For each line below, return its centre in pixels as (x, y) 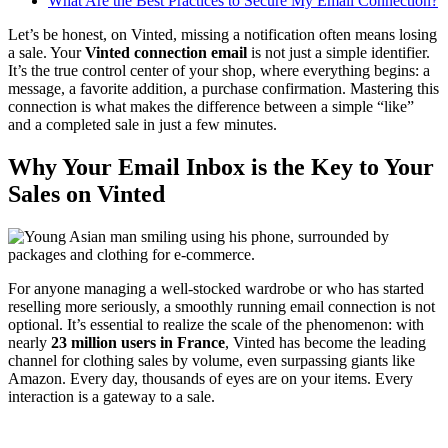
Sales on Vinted (86, 193)
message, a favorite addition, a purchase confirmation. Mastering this (223, 88)
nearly (29, 342)
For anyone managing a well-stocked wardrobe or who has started (216, 288)
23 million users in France (138, 342)
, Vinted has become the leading (325, 342)
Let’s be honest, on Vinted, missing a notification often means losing (222, 34)
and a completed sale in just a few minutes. (142, 124)
